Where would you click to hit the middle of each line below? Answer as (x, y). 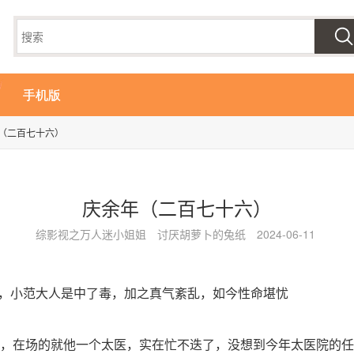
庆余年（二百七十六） (177, 207)
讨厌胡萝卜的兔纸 (201, 234)
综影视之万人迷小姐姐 (90, 234)
